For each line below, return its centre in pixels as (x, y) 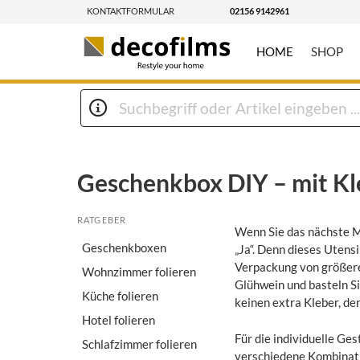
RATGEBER (102, 220)
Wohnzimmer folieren (139, 271)
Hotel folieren (119, 319)
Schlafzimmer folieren (139, 344)
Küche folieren (120, 295)
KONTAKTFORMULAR (131, 11)
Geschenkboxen (124, 247)
